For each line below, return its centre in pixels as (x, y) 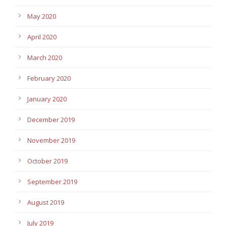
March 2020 (45, 58)
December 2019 (51, 120)
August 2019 (46, 203)
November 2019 (51, 140)
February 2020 (49, 78)
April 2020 (42, 37)
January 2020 (47, 99)
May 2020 (42, 16)
